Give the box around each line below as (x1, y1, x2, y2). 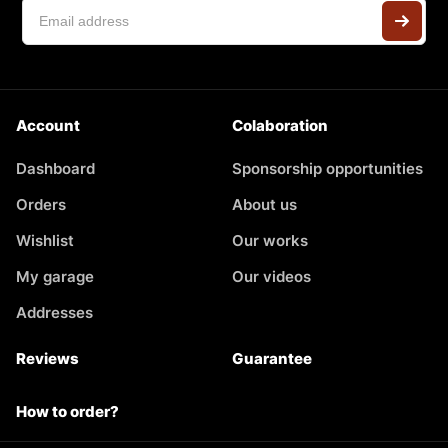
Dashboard (16, 158, 95, 178)
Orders (16, 194, 66, 214)
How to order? (16, 401, 119, 421)
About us (232, 194, 297, 214)
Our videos (232, 266, 311, 286)
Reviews (16, 348, 79, 368)
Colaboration (232, 115, 328, 135)
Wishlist (16, 230, 74, 250)
